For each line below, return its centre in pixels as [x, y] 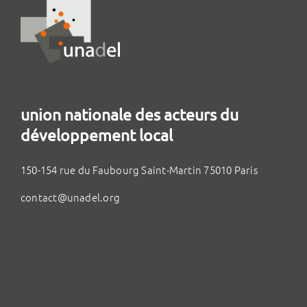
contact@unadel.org [71, 197]
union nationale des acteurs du [130, 114]
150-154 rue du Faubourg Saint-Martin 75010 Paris [139, 169]
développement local [97, 134]
